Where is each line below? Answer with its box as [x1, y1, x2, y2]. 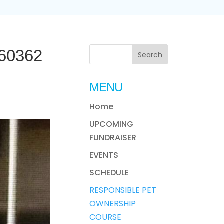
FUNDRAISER [89, 132, 137, 143]
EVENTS [89, 149, 119, 161]
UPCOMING [89, 118, 134, 130]
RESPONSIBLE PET [89, 184, 157, 196]
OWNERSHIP [89, 198, 136, 209]
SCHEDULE [89, 167, 129, 178]
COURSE [89, 211, 122, 223]
